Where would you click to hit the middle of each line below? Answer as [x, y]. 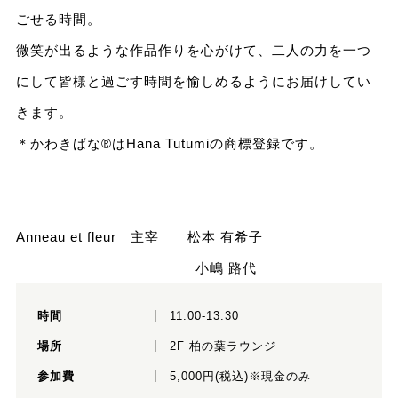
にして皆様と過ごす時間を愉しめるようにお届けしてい [193, 81]
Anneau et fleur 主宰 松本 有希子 [139, 236]
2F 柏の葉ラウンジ [223, 346]
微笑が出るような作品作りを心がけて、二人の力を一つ [193, 50]
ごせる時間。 [58, 19]
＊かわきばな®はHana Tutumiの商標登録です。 [169, 143]
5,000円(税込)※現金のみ [240, 376]
